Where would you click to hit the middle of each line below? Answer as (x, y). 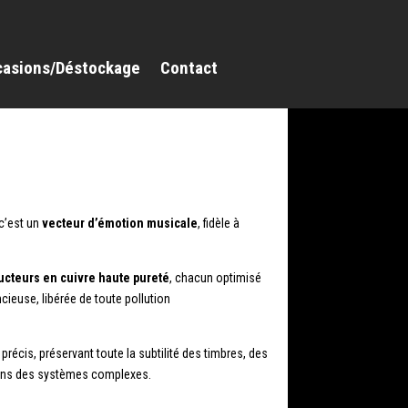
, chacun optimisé (215, 278)
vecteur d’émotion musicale (120, 224)
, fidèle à (219, 224)
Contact (189, 67)
